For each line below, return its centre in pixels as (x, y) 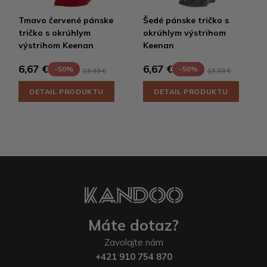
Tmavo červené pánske (66, 20)
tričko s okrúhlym (55, 32)
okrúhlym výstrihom (184, 32)
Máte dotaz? (133, 225)
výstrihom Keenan (56, 45)
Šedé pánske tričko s (186, 20)
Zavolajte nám (133, 243)
